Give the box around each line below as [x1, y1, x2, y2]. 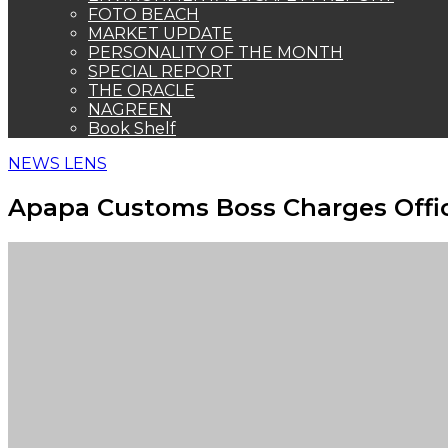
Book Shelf [88, 119, 176, 138]
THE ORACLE [88, 81, 195, 100]
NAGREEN [88, 100, 172, 119]
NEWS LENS [8, 154, 107, 173]
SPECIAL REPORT [88, 62, 233, 81]
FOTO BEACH [88, 5, 199, 24]
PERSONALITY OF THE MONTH [88, 43, 343, 62]
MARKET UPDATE [88, 24, 233, 43]
